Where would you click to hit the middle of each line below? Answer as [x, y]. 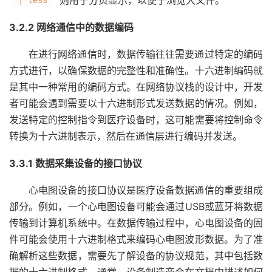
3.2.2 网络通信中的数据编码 [71, 27]
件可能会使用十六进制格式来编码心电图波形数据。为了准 [136, 239]
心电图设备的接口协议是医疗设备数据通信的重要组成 [146, 190]
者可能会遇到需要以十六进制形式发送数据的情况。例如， [136, 103]
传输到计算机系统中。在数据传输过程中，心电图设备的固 [136, 223]
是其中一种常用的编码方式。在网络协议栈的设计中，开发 [136, 87]
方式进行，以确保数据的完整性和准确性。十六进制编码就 [136, 70]
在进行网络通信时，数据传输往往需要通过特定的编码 [146, 54]
